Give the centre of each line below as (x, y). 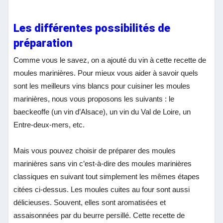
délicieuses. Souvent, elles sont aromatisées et (90, 203)
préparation (43, 43)
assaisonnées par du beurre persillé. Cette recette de (99, 216)
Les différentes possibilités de (92, 28)
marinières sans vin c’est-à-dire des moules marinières (103, 164)
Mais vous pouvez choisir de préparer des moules (95, 151)
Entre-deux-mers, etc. (49, 125)
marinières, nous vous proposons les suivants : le (94, 99)
